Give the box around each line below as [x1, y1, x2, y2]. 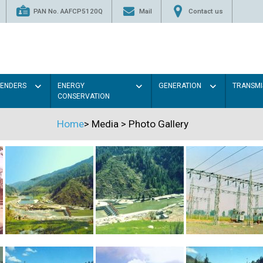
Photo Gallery [129, 117, 188, 130]
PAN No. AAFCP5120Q [33, 6, 103, 15]
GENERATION [159, 81, 202, 90]
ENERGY [57, 81, 85, 90]
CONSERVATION [57, 92, 110, 100]
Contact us [188, 6, 223, 15]
